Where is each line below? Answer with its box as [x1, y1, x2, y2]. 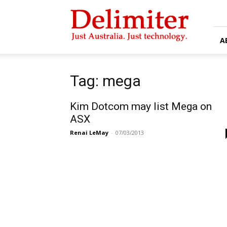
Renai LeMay [70, 129, 108, 136]
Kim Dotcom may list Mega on [70, 100, 212, 112]
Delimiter [69, 4, 98, 12]
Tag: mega [70, 72, 141, 90]
